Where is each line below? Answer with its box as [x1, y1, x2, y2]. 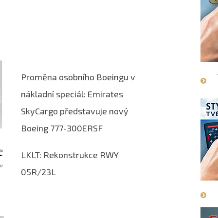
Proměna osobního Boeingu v [21, 71, 135, 82]
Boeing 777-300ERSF [21, 122, 103, 133]
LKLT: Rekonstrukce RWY [21, 149, 119, 160]
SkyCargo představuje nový [21, 105, 128, 116]
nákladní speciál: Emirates [21, 88, 123, 99]
